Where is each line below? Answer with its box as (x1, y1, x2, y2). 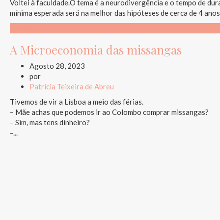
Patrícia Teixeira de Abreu (29, 82, 114, 91)
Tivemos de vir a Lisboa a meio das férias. (9, 97, 143, 106)
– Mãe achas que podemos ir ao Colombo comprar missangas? (9, 107, 209, 116)
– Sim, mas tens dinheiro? (9, 117, 90, 127)
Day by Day (9, 23, 48, 32)
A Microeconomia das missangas (9, 41, 182, 57)
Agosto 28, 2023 (29, 61, 85, 70)
